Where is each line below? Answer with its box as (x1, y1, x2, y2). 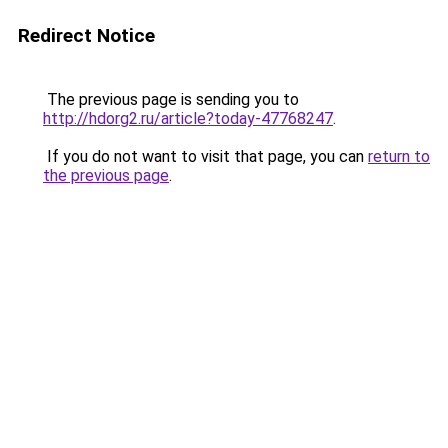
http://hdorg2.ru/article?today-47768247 (43, 109, 333, 128)
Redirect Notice (18, 24, 155, 47)
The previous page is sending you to (43, 90, 299, 109)
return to (368, 147, 430, 166)
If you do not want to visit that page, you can (43, 147, 368, 166)
